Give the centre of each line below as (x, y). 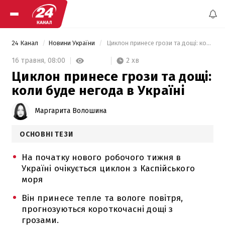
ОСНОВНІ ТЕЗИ (46, 134)
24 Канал (26, 43)
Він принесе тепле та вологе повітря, (102, 198)
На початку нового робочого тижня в (101, 157)
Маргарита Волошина (71, 110)
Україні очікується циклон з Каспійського (108, 168)
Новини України (72, 43)
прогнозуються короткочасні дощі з (97, 209)
